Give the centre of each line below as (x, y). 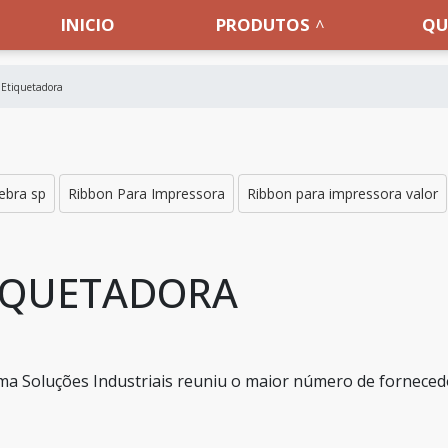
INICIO (88, 24)
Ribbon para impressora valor (342, 193)
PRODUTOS (263, 24)
